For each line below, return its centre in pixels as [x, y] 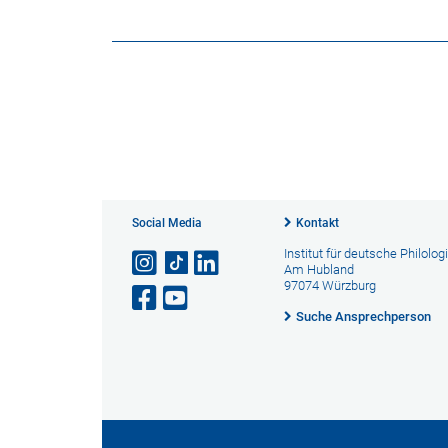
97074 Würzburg [329, 285]
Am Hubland [318, 269]
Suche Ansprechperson [363, 316]
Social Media [167, 223]
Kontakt [317, 223]
